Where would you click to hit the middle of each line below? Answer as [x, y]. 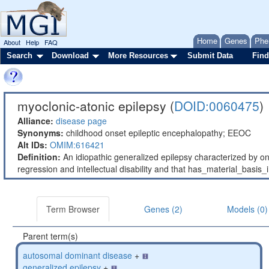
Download [70, 56]
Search [20, 56]
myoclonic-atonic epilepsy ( [96, 106]
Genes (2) [163, 209]
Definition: [39, 157]
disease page [81, 121]
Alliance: [35, 121]
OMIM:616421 [77, 145]
